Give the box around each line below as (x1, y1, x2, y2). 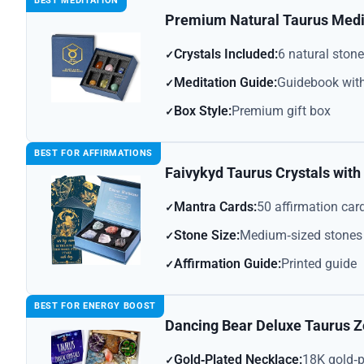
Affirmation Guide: (174, 256, 281, 272)
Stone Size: (174, 227, 240, 244)
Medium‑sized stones (240, 227, 362, 244)
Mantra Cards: (174, 199, 257, 215)
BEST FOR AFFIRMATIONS (34, 148, 153, 159)
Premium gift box (232, 103, 331, 119)
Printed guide (281, 256, 357, 272)
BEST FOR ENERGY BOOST (34, 301, 156, 312)
